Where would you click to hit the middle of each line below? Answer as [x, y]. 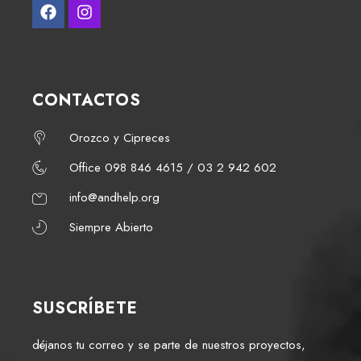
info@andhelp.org [114, 198]
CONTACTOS [87, 101]
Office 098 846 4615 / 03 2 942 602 [172, 168]
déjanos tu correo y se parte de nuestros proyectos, [169, 345]
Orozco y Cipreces [119, 138]
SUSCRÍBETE [85, 309]
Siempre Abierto [111, 228]
